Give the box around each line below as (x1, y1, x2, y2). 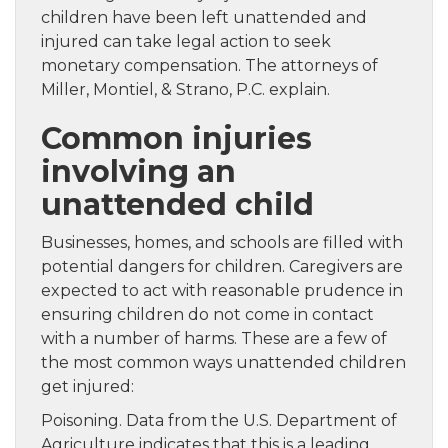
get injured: (41, 376, 134, 396)
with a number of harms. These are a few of (41, 328, 387, 348)
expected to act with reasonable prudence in (41, 280, 403, 300)
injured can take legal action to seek (41, 31, 331, 51)
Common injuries (41, 119, 312, 157)
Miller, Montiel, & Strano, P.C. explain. (41, 79, 330, 99)
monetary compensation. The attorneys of (41, 55, 378, 75)
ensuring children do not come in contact (41, 304, 374, 324)
